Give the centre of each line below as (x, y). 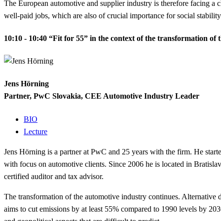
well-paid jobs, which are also (51, 15)
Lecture (36, 131)
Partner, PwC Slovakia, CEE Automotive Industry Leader (102, 96)
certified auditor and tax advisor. (54, 176)
